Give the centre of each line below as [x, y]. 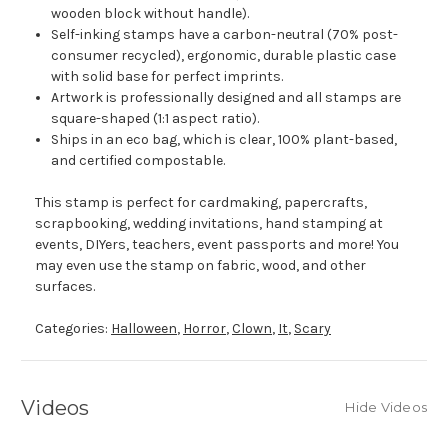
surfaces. [65, 287]
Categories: [73, 329]
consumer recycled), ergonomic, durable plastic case [224, 56]
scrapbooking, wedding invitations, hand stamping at [209, 224]
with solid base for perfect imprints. [167, 77]
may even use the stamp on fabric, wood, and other [200, 266]
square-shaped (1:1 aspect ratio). [155, 119]
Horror [204, 329]
